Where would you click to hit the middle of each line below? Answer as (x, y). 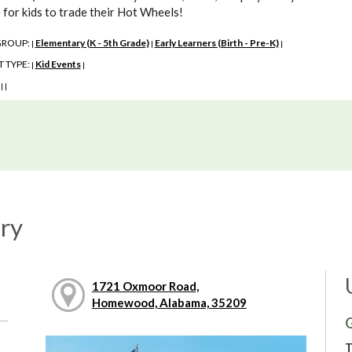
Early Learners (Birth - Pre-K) (216, 42)
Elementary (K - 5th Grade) (92, 42)
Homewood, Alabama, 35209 (169, 303)
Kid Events (58, 64)
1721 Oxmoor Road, (145, 286)
